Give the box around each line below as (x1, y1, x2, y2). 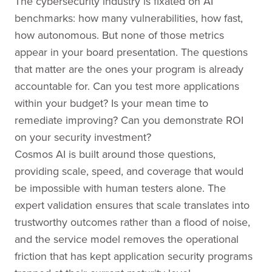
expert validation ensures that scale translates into (15, 197, 250, 212)
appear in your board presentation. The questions (15, 44, 248, 59)
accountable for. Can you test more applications (15, 78, 239, 93)
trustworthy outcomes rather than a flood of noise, (15, 214, 250, 229)
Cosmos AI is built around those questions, (15, 146, 216, 161)
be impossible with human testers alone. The (15, 180, 226, 195)
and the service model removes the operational (15, 231, 239, 246)
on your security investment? (15, 129, 151, 144)
